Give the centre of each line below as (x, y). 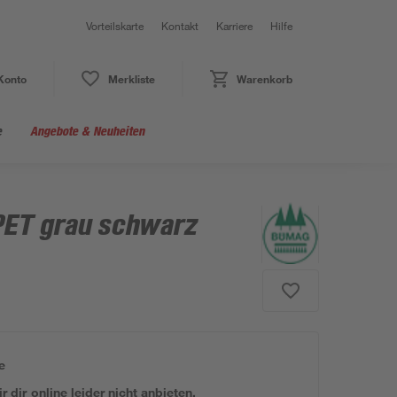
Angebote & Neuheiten (87, 131)
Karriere (234, 26)
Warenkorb (264, 79)
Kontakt (180, 26)
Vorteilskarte (115, 26)
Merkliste (131, 79)
